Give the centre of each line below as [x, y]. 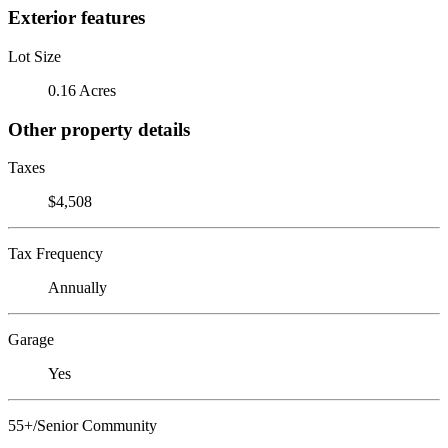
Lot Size [34, 56]
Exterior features [76, 18]
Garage [31, 340]
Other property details [99, 129]
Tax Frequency [55, 254]
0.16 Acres [82, 90]
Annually [77, 288]
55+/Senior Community [82, 426]
